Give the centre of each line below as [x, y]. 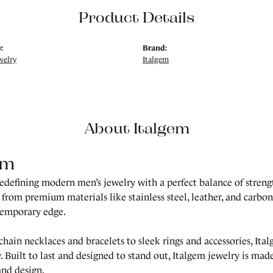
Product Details [136, 17]
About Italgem [136, 128]
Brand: [155, 48]
